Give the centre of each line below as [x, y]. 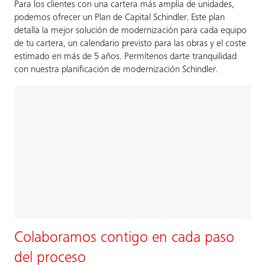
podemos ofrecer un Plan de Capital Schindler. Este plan [119, 17]
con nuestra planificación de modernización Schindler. [116, 70]
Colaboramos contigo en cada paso [124, 238]
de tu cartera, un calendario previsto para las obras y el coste [130, 43]
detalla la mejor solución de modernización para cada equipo [130, 30]
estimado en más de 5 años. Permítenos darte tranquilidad [125, 56]
